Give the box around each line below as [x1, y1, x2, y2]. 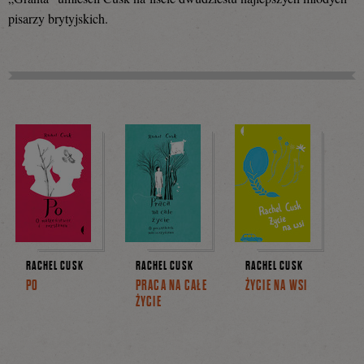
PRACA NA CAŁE [135, 276, 207, 293]
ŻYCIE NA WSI [245, 276, 308, 293]
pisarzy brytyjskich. [8, 10, 108, 28]
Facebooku [36, 27, 92, 45]
